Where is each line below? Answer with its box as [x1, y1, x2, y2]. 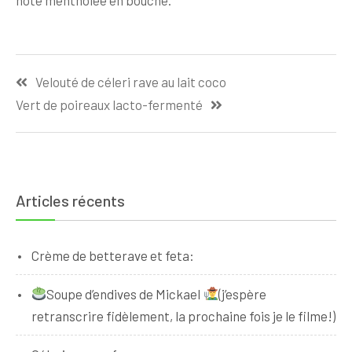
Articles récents [16, 190, 125, 210]
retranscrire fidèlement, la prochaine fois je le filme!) [31, 307, 335, 324]
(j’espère [218, 285, 266, 302]
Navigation [15, 57, 89, 76]
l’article [15, 111, 67, 130]
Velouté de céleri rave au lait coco [35, 74, 226, 90]
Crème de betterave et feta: [31, 247, 194, 263]
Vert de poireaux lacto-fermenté [16, 97, 203, 112]
